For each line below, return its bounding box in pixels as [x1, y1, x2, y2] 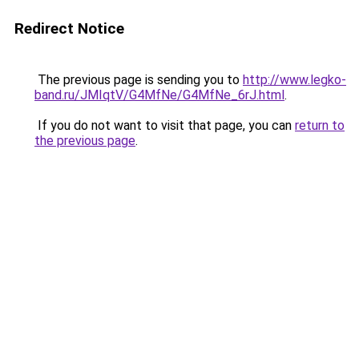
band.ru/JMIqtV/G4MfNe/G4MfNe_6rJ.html [34, 87, 284, 103]
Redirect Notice [14, 19, 124, 38]
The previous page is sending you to [34, 72, 243, 87]
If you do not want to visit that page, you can [34, 118, 295, 133]
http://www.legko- [243, 72, 346, 87]
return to [295, 118, 345, 133]
